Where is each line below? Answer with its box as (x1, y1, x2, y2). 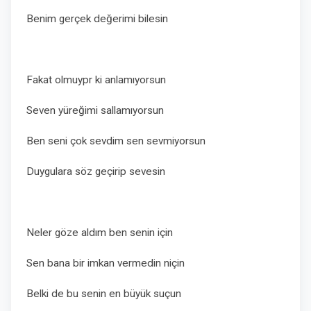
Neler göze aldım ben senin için (26, 226, 173, 239)
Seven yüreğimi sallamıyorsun (26, 104, 164, 117)
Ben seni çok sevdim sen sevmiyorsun (26, 135, 211, 147)
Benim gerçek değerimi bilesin (26, 12, 168, 25)
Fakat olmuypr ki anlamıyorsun (26, 74, 169, 86)
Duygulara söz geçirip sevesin (26, 165, 165, 178)
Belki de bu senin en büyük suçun (26, 287, 184, 300)
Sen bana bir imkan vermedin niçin (26, 257, 185, 269)
